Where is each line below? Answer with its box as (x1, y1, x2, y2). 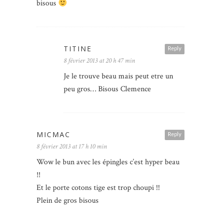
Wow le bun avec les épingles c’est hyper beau (37, 157, 180, 168)
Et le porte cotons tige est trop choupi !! (37, 183, 160, 193)
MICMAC (37, 130, 71, 140)
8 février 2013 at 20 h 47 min (64, 56, 135, 66)
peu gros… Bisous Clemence (64, 84, 151, 95)
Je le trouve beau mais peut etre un (64, 71, 173, 82)
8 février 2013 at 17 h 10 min (37, 142, 107, 151)
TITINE (64, 44, 92, 54)
